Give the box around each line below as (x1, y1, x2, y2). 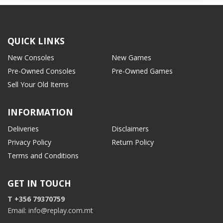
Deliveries (7, 124, 39, 134)
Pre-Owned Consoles (7, 66, 76, 76)
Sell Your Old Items (7, 80, 69, 90)
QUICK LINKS (7, 35, 65, 47)
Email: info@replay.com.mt (7, 206, 93, 216)
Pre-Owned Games (111, 66, 173, 76)
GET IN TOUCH (7, 177, 71, 190)
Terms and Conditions (7, 151, 79, 161)
